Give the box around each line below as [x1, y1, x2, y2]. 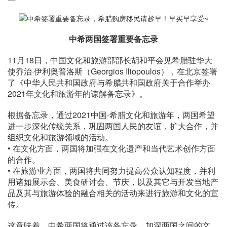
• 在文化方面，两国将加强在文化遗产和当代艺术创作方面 [8, 142, 215, 154]
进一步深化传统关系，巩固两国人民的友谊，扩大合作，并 [8, 120, 218, 132]
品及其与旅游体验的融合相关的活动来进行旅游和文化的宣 [8, 186, 218, 199]
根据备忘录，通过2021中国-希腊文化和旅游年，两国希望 [8, 108, 215, 121]
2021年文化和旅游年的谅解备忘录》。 [8, 87, 147, 99]
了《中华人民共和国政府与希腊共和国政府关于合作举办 [8, 76, 210, 88]
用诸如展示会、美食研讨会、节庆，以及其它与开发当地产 [8, 175, 218, 187]
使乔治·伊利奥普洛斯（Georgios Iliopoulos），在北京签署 [8, 65, 217, 77]
